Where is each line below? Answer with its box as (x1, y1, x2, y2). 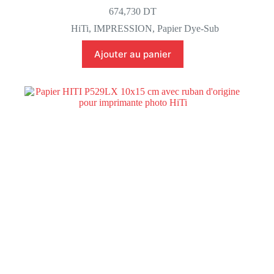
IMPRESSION (94, 23, 153, 34)
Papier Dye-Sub (157, 23, 220, 34)
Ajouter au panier (94, 48, 172, 60)
